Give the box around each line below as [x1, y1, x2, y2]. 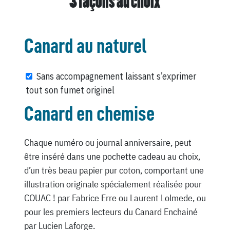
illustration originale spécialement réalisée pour [24, 178, 202, 190]
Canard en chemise [24, 104, 155, 125]
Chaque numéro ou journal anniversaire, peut [24, 137, 191, 149]
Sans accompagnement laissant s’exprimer [36, 70, 196, 82]
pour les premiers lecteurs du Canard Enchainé [24, 206, 198, 218]
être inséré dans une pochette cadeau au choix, [24, 150, 200, 163]
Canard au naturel [24, 35, 147, 56]
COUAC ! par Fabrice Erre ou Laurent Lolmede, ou [24, 192, 206, 204]
